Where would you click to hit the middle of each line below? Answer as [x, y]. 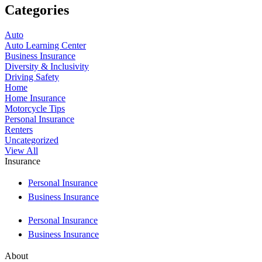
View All [21, 150]
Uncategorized [32, 140]
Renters [19, 129]
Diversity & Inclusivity [47, 66]
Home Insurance [35, 98]
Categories [37, 10]
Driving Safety [32, 77]
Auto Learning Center [45, 45]
